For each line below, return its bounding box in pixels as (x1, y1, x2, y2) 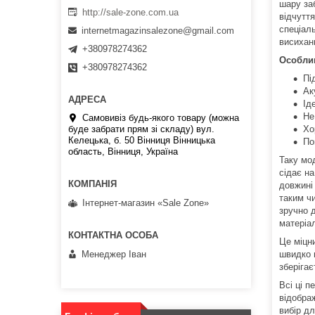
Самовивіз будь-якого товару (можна (82, 112, 239, 124)
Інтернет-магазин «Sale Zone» (82, 197, 209, 208)
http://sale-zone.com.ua (82, 6, 179, 18)
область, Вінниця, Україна (68, 146, 178, 157)
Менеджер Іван (82, 248, 146, 259)
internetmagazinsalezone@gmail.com (82, 25, 234, 37)
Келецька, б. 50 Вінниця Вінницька (68, 135, 215, 146)
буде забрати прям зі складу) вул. (68, 124, 214, 135)
